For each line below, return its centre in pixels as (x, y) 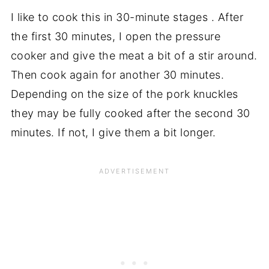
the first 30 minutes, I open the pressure (116, 36)
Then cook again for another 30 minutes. (117, 74)
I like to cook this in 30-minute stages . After (127, 17)
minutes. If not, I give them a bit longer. (113, 132)
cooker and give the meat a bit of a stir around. (134, 55)
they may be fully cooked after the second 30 (130, 113)
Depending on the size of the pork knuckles (124, 94)
